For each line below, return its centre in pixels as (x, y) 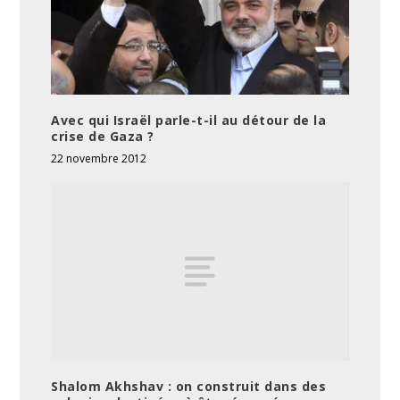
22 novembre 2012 (99, 158)
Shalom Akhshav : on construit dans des (189, 386)
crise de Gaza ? (103, 136)
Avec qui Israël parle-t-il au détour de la (189, 120)
